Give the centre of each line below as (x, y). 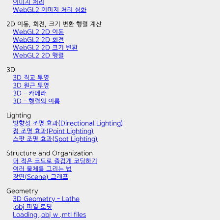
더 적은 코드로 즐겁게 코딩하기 (55, 161)
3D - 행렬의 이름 (36, 101)
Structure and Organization (50, 153)
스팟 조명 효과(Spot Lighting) (55, 139)
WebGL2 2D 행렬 (38, 55)
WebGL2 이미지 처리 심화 (50, 10)
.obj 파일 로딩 (32, 207)
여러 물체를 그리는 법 (42, 169)
